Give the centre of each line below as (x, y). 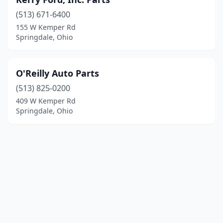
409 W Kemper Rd (46, 101)
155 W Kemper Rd (46, 27)
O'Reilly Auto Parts (57, 73)
